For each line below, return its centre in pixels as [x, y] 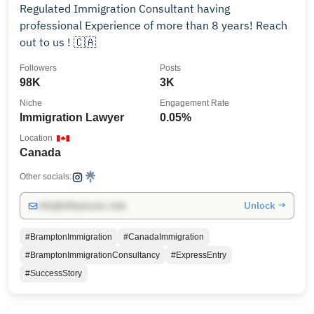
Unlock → [265, 205]
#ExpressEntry [199, 255]
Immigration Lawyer [72, 117]
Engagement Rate [194, 103]
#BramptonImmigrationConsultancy [93, 255]
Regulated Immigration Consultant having [125, 8]
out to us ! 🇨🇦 [58, 42]
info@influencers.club [82, 206]
